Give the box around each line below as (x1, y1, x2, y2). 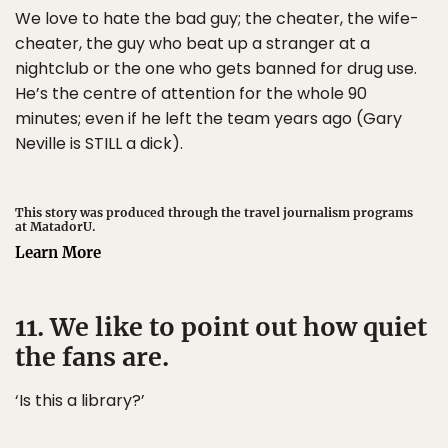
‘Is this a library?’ (15, 388, 145, 412)
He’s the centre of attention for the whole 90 (15, 81, 367, 105)
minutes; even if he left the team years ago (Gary (15, 106, 402, 130)
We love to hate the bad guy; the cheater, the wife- (15, 6, 419, 30)
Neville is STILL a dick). (15, 131, 183, 155)
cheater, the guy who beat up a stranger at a (15, 31, 370, 55)
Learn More (15, 242, 101, 262)
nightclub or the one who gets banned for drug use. (15, 56, 417, 80)
